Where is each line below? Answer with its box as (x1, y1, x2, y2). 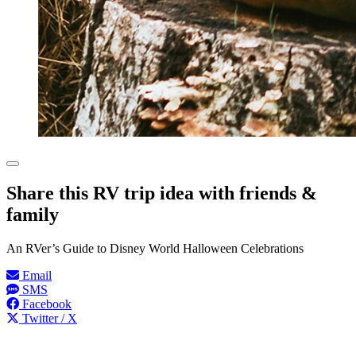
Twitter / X (19, 311, 77, 325)
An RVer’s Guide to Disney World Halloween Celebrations (6, 241, 304, 255)
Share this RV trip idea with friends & (6, 182, 317, 203)
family (6, 203, 59, 225)
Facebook (19, 296, 72, 311)
